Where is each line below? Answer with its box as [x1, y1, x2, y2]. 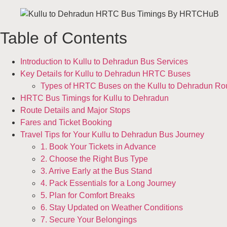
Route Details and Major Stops [20, 105, 130, 115]
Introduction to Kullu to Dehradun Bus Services [20, 57, 188, 66]
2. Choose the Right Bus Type [41, 154, 148, 163]
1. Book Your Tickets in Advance [41, 142, 156, 151]
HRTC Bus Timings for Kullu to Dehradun [20, 93, 169, 102]
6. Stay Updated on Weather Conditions [41, 203, 183, 212]
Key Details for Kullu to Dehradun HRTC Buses [20, 69, 191, 78]
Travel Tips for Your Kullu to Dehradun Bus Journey [20, 130, 204, 139]
